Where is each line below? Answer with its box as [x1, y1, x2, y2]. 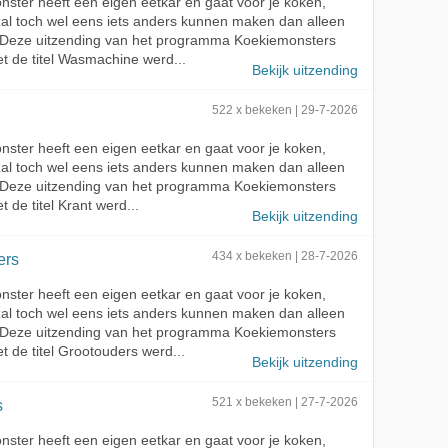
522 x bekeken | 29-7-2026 [212, 103, 358, 116]
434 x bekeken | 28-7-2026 [212, 249, 358, 262]
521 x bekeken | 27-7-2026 [212, 395, 358, 408]
